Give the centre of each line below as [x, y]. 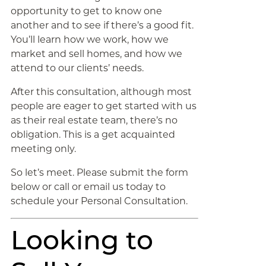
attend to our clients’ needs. [77, 68]
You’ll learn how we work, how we [89, 39]
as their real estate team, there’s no [94, 120]
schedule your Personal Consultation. [99, 201]
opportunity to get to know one [86, 11]
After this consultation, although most [101, 92]
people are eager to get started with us [103, 106]
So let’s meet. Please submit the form [99, 172]
